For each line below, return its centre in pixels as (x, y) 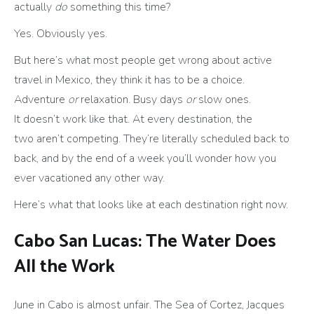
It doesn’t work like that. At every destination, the (133, 119)
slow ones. (223, 99)
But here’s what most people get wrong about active (143, 60)
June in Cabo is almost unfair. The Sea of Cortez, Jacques (149, 305)
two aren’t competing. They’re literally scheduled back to (152, 138)
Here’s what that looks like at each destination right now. (152, 204)
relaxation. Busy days (132, 99)
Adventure (41, 99)
